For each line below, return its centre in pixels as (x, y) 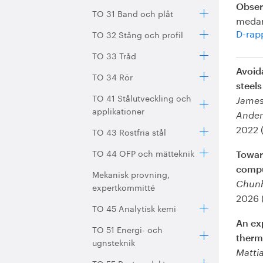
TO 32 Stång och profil (138, 34)
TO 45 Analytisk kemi (134, 208)
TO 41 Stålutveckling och (142, 97)
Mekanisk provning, (131, 174)
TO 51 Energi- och (127, 229)
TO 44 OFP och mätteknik (143, 153)
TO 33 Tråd (114, 55)
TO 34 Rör (112, 76)
